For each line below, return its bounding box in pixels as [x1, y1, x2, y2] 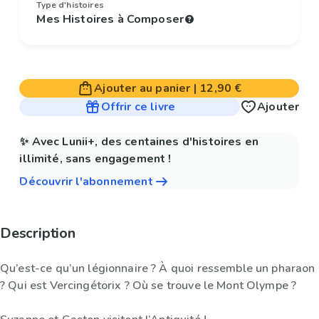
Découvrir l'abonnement [19, 174, 153, 190]
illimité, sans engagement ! [19, 151, 172, 167]
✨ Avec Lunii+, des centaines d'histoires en [19, 134, 258, 150]
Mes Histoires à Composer [36, 11, 184, 28]
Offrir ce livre [101, 99, 176, 115]
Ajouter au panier [94, 80, 191, 97]
